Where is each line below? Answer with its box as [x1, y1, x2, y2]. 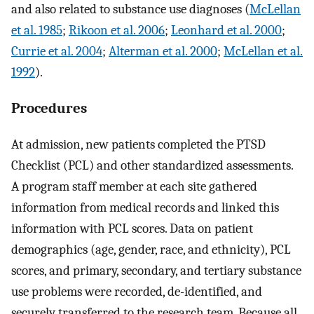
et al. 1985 [11, 22, 62, 39]
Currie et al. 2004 [11, 43, 102, 60]
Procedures [11, 100, 87, 117]
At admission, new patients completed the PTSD [11, 136, 266, 152]
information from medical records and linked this [11, 199, 279, 215]
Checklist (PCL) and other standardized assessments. [11, 157, 293, 173]
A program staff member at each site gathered [11, 178, 257, 194]
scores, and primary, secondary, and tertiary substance [11, 262, 301, 278]
